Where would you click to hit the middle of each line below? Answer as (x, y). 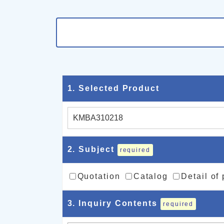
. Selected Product (116, 88)
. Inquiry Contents (116, 203)
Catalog (151, 176)
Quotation (99, 176)
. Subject (95, 149)
